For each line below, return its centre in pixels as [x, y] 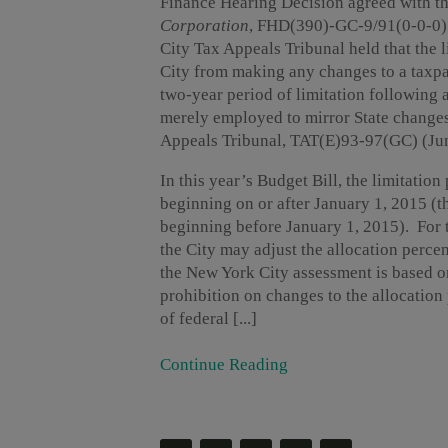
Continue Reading [224, 365]
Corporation [204, 26]
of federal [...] [208, 319]
